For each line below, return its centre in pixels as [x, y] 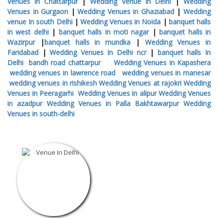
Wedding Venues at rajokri [140, 83]
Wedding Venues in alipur [117, 93]
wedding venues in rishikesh [53, 83]
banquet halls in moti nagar [104, 32]
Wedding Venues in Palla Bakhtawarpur [113, 103]
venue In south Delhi [40, 21]
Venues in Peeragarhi [42, 93]
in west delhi [28, 32]
